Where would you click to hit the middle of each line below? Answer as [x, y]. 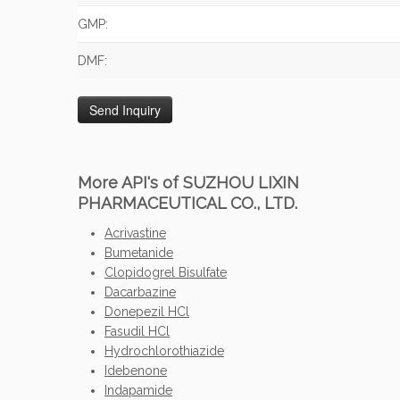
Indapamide [138, 390]
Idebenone [136, 371]
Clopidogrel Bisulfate [166, 272]
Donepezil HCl [147, 312]
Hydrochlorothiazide [164, 351]
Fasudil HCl [137, 331]
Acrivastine [135, 233]
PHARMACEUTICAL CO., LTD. [187, 203]
